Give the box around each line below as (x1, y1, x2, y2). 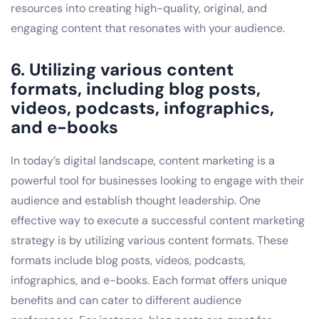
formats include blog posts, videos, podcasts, (11, 252, 246, 268)
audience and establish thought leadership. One (11, 192, 261, 208)
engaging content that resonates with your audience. (11, 20, 285, 36)
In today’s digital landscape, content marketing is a (11, 152, 275, 168)
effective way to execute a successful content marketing (11, 212, 305, 228)
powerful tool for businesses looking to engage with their (11, 172, 304, 188)
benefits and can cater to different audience (11, 292, 241, 308)
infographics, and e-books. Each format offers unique (11, 272, 287, 288)
